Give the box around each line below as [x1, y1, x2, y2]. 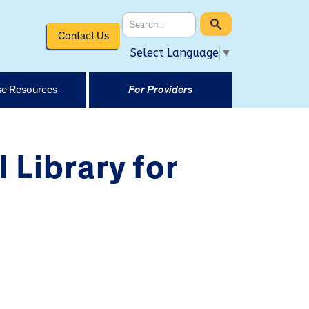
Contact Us [57, 30, 109, 41]
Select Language [130, 46, 219, 59]
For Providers [128, 83, 192, 95]
